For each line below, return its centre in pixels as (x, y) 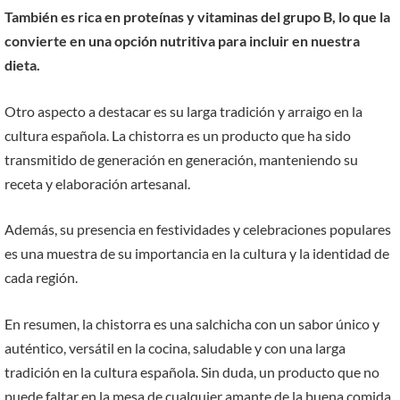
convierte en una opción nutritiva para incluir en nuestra (182, 40)
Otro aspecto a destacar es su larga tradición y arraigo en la (183, 111)
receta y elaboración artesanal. (97, 183)
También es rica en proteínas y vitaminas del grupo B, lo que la (197, 16)
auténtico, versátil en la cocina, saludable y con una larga (175, 347)
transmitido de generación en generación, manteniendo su (181, 159)
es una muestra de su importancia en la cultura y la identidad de (197, 254)
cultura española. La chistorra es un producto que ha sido (178, 135)
